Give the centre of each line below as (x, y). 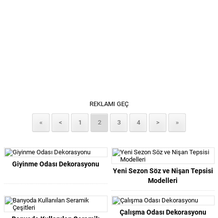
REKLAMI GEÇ (109, 104)
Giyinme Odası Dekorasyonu (55, 164)
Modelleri (163, 181)
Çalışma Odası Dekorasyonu (163, 212)
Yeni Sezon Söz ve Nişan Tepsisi (163, 171)
